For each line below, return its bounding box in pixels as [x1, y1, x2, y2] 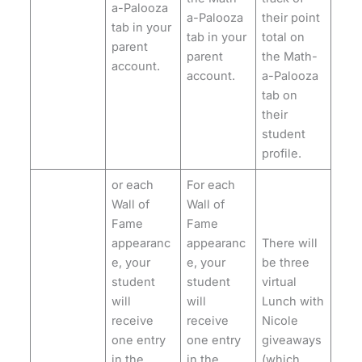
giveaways [262, 333, 322, 348]
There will [262, 236, 318, 251]
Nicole [262, 314, 299, 329]
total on [262, 30, 305, 45]
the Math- [262, 49, 318, 65]
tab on [262, 88, 298, 103]
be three [262, 255, 310, 271]
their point [262, 11, 321, 26]
